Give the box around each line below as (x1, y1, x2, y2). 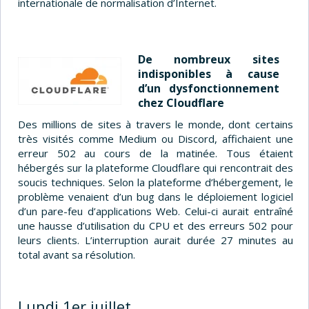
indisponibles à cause (138, 66, 279, 81)
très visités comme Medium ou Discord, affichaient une (18, 131, 293, 146)
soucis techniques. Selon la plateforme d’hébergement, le (18, 175, 293, 189)
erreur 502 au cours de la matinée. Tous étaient (18, 146, 293, 160)
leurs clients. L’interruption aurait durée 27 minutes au (18, 232, 293, 247)
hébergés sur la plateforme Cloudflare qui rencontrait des (18, 160, 293, 175)
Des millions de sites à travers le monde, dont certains (18, 117, 293, 131)
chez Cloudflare (138, 94, 224, 110)
